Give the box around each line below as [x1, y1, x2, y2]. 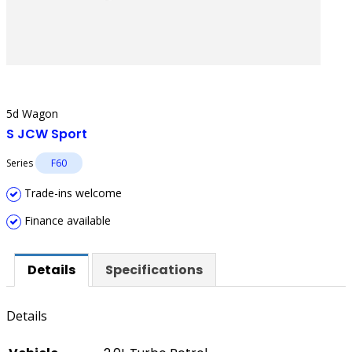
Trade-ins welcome [21, 185, 122, 200]
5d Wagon [6, 106, 58, 121]
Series [6, 156, 35, 170]
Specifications [105, 261, 203, 279]
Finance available [21, 213, 111, 228]
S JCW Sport [6, 125, 87, 143]
